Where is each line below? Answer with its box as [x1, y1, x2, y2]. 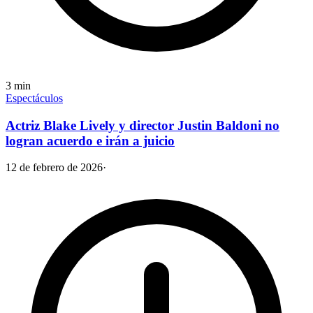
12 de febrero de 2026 [6, 161, 103, 174]
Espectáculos [6, 92, 63, 104]
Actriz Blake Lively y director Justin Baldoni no [6, 117, 279, 133]
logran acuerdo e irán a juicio [6, 133, 175, 148]
